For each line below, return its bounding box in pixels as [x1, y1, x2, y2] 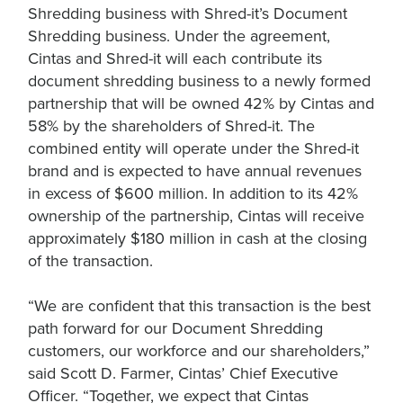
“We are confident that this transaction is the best [28, 294, 371, 318]
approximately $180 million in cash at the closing [28, 227, 367, 250]
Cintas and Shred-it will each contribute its [28, 47, 322, 70]
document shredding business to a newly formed [28, 69, 371, 93]
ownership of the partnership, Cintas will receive [28, 204, 364, 228]
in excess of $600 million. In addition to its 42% [28, 182, 358, 205]
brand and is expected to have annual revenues [28, 159, 362, 183]
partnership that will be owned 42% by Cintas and [28, 92, 374, 115]
